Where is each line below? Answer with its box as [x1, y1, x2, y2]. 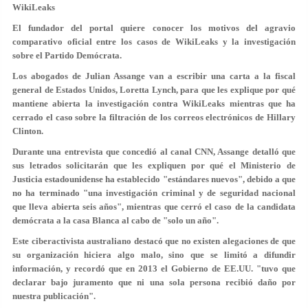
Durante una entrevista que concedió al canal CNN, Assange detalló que [12, 146, 296, 157]
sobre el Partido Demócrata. [12, 50, 122, 61]
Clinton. [12, 126, 43, 137]
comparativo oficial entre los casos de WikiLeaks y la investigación [12, 36, 296, 47]
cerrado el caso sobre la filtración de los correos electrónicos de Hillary [12, 112, 296, 123]
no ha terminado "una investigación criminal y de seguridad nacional [12, 188, 296, 199]
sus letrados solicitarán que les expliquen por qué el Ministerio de [12, 160, 296, 171]
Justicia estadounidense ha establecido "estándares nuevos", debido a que [12, 174, 296, 185]
